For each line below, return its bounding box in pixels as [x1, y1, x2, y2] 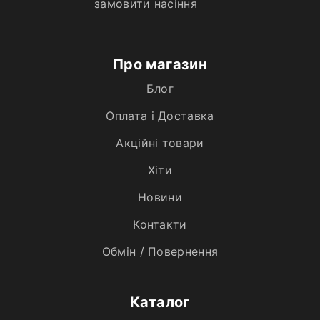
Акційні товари [116, 135, 204, 150]
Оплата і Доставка [106, 108, 214, 123]
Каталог [130, 293, 190, 311]
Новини [138, 189, 182, 204]
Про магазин [112, 55, 208, 73]
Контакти [133, 216, 187, 231]
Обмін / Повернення [101, 244, 219, 259]
